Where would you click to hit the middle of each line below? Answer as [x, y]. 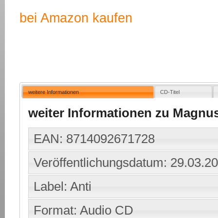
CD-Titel [170, 92]
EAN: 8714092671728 [94, 139]
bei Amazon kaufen [76, 18]
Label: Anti [63, 187]
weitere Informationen [53, 92]
